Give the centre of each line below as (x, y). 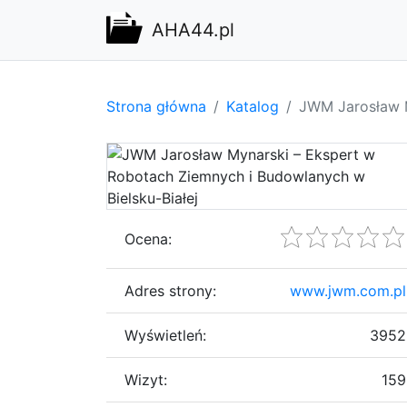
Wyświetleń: (165, 335)
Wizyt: (146, 379)
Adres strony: (170, 290)
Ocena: (148, 238)
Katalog (253, 106)
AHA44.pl (193, 30)
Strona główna (156, 106)
